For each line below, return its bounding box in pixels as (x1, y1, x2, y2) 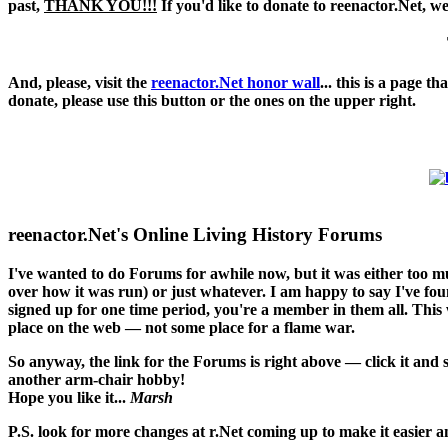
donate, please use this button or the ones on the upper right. (8, 92, 416, 110)
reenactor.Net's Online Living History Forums (8, 223, 382, 245)
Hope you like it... (8, 388, 130, 406)
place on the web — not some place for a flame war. (8, 318, 355, 336)
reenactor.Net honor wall (151, 74, 320, 92)
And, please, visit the (8, 74, 151, 92)
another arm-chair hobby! (8, 370, 185, 388)
